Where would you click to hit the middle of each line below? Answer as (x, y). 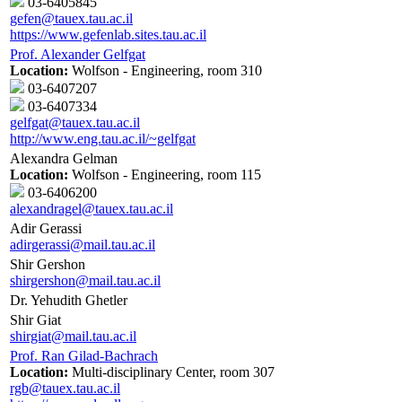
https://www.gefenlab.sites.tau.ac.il (108, 35)
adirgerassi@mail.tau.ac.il (83, 245)
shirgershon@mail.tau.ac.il (85, 281)
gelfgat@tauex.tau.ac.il (75, 123)
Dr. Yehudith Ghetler (69, 301)
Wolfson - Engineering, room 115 (165, 175)
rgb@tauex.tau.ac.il (65, 389)
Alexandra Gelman (64, 159)
